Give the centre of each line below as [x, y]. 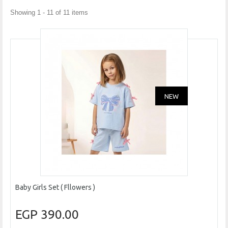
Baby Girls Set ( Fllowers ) [55, 188]
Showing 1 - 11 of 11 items [49, 13]
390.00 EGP [60, 215]
